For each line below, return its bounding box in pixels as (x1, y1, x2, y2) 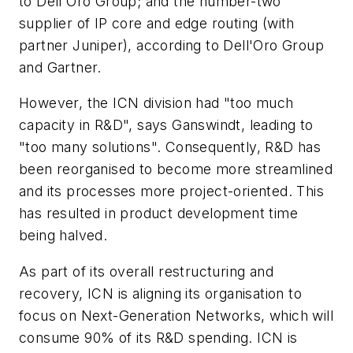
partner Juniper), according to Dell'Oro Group (19, 36, 324, 54)
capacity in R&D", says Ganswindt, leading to (19, 117, 314, 134)
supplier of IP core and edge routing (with (19, 14, 295, 32)
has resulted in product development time (19, 205, 298, 222)
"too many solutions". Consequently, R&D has (19, 139, 321, 156)
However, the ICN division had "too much (19, 95, 294, 112)
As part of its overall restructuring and (19, 262, 273, 280)
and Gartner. (19, 58, 102, 76)
